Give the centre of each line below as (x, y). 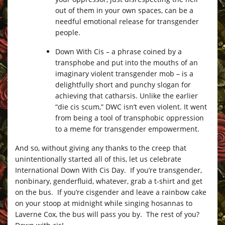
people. (68, 32)
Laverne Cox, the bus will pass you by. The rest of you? (108, 214)
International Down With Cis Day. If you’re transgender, (108, 170)
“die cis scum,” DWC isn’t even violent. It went (131, 106)
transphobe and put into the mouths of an (127, 62)
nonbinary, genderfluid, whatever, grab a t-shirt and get (109, 181)
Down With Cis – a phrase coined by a (119, 51)
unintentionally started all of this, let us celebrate (98, 159)
